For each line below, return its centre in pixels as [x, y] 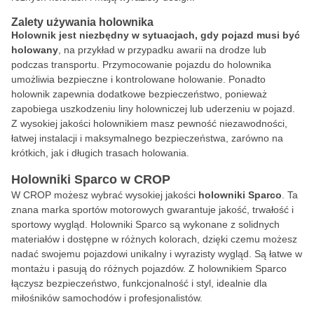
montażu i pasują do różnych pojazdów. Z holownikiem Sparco [149, 268]
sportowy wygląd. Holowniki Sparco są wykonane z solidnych [145, 224]
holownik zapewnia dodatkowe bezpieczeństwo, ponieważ [139, 94]
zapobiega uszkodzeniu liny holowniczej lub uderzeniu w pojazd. [153, 109]
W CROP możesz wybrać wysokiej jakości [105, 195]
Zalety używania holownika [82, 22]
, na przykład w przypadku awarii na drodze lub [162, 50]
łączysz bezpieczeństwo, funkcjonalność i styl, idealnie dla [139, 283]
